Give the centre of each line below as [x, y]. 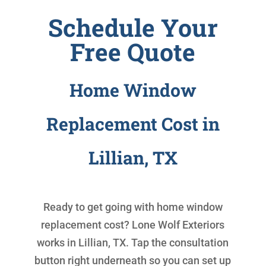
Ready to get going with [100, 207]
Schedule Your [133, 27]
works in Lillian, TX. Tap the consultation [133, 242]
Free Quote [133, 51]
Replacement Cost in [133, 123]
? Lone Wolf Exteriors [175, 224]
